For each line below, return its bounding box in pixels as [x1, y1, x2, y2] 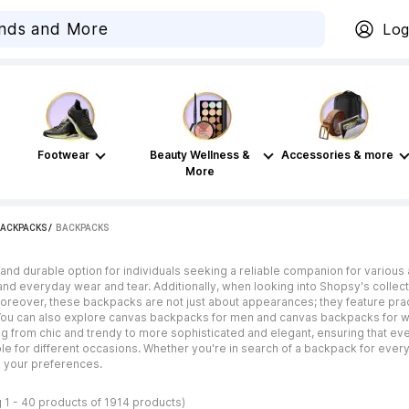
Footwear [37, 148, 89, 162]
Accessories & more [280, 148, 393, 162]
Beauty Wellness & [150, 148, 250, 162]
